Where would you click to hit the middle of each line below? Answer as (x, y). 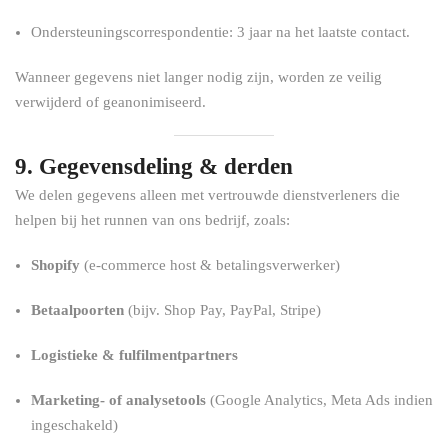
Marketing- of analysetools (118, 400)
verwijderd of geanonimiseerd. (110, 102)
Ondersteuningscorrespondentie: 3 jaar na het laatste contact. (220, 32)
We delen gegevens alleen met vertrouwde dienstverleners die (207, 195)
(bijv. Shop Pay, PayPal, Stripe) (222, 310)
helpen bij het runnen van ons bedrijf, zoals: (152, 220)
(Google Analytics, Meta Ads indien (319, 400)
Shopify (55, 265)
